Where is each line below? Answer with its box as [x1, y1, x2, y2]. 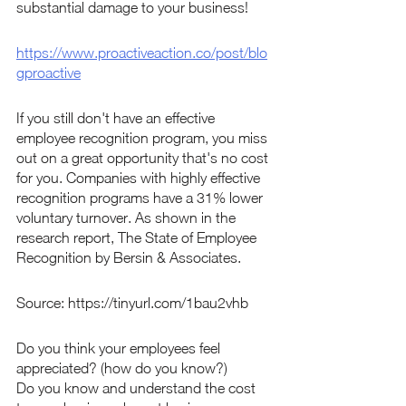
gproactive [16, 64, 81, 82]
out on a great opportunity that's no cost [16, 150, 272, 167]
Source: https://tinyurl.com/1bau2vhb [16, 295, 248, 312]
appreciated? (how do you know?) [16, 360, 238, 377]
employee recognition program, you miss [16, 130, 271, 147]
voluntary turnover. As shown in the [16, 209, 239, 227]
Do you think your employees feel [16, 340, 224, 357]
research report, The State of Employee [16, 229, 260, 246]
